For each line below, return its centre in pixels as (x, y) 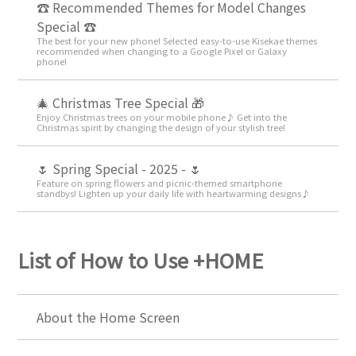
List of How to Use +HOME (141, 259)
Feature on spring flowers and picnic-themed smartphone (160, 183)
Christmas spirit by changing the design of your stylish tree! (161, 128)
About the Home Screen (108, 317)
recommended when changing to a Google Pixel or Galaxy (162, 51)
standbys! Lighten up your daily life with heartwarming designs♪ (174, 193)
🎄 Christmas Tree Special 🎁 (121, 103)
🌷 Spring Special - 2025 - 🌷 (120, 169)
